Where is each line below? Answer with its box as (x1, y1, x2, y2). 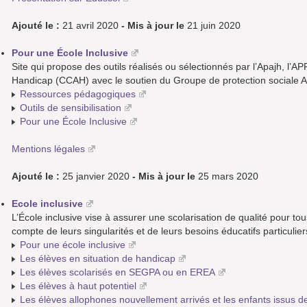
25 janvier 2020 (60, 171, 132, 182)
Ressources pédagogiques (20, 88, 136, 100)
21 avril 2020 (60, 20, 121, 32)
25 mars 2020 (195, 171, 258, 182)
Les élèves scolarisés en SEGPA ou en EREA (20, 267, 215, 278)
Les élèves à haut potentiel (20, 280, 136, 292)
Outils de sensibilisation (20, 102, 121, 114)
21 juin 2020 (184, 20, 241, 32)
